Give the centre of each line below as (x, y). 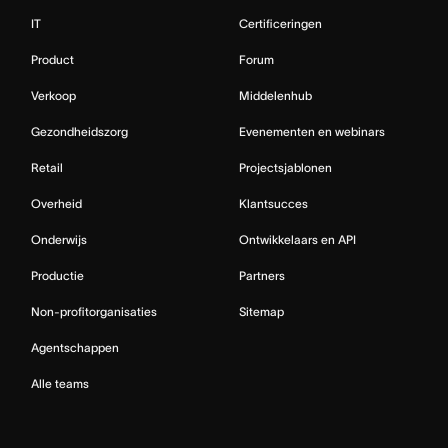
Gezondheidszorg (79, 131)
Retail (47, 167)
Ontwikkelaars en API (297, 239)
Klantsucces (273, 203)
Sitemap (261, 311)
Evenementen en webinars (312, 131)
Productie (57, 275)
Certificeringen (280, 23)
